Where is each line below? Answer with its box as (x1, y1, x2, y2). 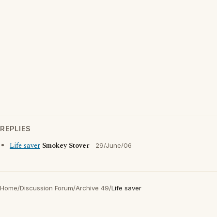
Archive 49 (76, 184, 109, 192)
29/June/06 (95, 141, 132, 149)
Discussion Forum (20, 184, 73, 192)
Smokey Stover (42, 140, 90, 151)
